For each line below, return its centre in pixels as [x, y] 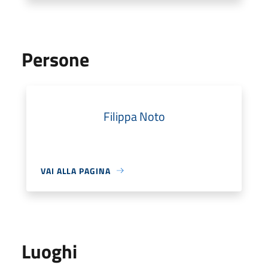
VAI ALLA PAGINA [76, 170]
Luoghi [49, 251]
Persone [55, 59]
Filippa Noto [134, 116]
